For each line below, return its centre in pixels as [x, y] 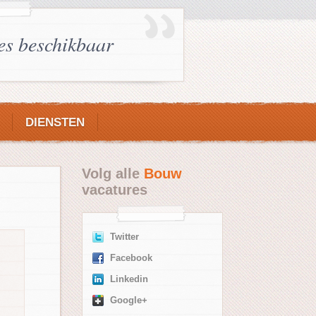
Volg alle [113, 174]
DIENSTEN [55, 122]
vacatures [115, 190]
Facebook [131, 258]
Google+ [129, 300]
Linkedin [129, 279]
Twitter [124, 237]
